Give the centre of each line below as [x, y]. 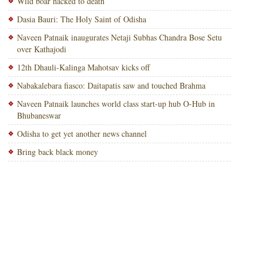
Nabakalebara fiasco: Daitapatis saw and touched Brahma [111, 85]
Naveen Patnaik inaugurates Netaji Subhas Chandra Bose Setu [119, 37]
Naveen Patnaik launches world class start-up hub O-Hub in [116, 104]
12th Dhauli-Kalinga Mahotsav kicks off [83, 67]
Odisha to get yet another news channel [82, 134]
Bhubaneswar [39, 115]
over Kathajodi [41, 49]
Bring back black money [57, 152]
